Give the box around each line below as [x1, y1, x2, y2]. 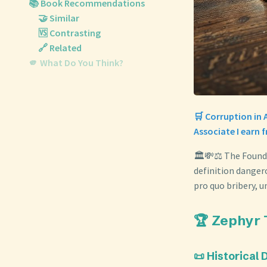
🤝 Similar [38, 12, 79, 24]
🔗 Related [38, 42, 82, 54]
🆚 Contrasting [38, 27, 101, 39]
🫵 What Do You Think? [29, 57, 123, 69]
